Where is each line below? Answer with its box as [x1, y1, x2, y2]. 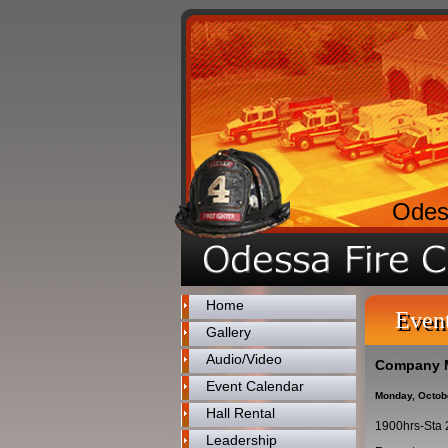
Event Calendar [206, 378, 304, 394]
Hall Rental [206, 405, 275, 421]
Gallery [206, 324, 251, 340]
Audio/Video [206, 351, 282, 367]
